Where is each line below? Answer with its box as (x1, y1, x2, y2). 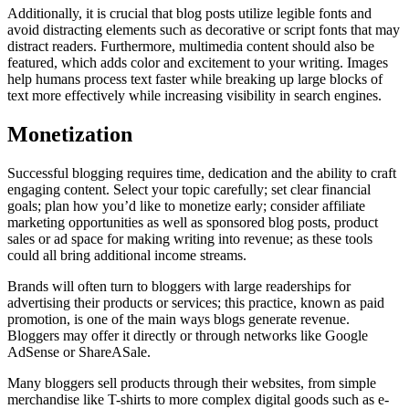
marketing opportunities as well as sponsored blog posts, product (7, 215, 378, 231)
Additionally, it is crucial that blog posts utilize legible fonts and (7, 5, 372, 22)
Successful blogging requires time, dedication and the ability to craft (7, 165, 396, 182)
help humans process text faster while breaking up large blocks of (7, 71, 383, 88)
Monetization (7, 122, 132, 147)
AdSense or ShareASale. (7, 344, 151, 361)
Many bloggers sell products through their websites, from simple (7, 375, 376, 392)
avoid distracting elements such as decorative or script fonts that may (7, 22, 400, 38)
